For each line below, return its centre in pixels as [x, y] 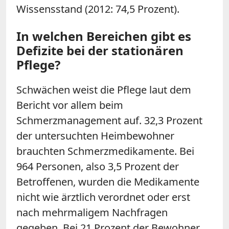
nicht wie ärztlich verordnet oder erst [103, 197]
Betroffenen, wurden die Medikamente [108, 181]
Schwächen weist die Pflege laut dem [104, 89]
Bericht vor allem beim [70, 105]
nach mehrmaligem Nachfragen [92, 212]
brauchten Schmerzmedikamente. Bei [105, 151]
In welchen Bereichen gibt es [104, 36]
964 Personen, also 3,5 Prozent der [98, 166]
